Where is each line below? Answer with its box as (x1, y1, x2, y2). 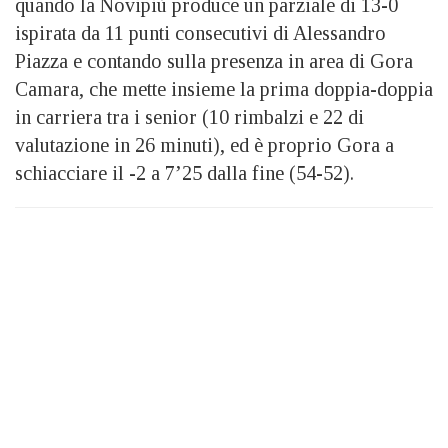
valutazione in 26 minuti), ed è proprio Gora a (15, 134, 394, 157)
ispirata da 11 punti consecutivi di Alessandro (15, 22, 386, 45)
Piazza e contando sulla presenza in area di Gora (15, 50, 413, 73)
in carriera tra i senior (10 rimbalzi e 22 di (15, 106, 364, 129)
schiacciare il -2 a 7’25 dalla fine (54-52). (15, 162, 354, 185)
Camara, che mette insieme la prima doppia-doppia (15, 78, 433, 101)
